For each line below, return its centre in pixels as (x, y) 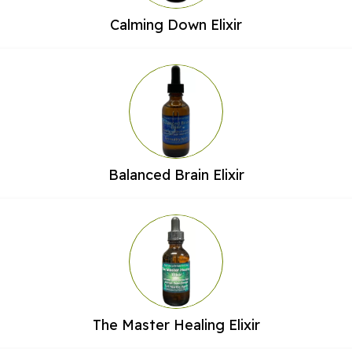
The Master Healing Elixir (176, 325)
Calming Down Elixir (176, 25)
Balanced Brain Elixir (176, 175)
